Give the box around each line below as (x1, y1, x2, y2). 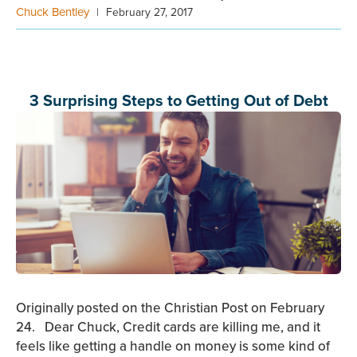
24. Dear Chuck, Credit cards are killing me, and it (16, 317, 320, 337)
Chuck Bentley (16, 3, 89, 21)
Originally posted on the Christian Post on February (16, 298, 324, 318)
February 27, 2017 (106, 4, 193, 20)
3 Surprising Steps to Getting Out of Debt (29, 88, 328, 112)
